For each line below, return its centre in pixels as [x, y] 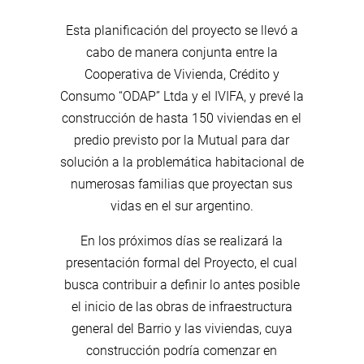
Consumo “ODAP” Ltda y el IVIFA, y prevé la [182, 96]
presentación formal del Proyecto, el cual [182, 262]
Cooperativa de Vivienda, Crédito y [182, 74]
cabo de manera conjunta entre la [182, 52]
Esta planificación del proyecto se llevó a [182, 30]
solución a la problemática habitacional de [182, 162]
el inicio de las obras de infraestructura [182, 306]
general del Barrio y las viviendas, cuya [182, 328]
